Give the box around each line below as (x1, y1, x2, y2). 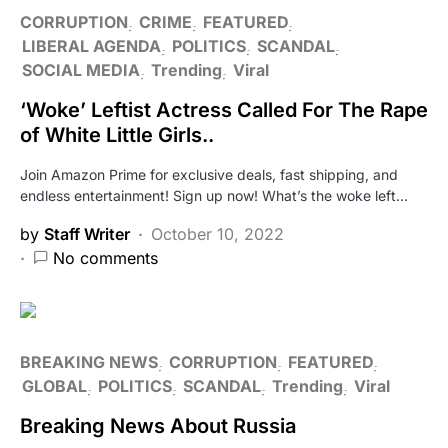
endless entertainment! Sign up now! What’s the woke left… (20, 186, 408, 204)
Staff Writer (44, 223, 130, 244)
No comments (53, 247, 158, 268)
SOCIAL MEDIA (22, 59, 140, 80)
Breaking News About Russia (20, 413, 296, 438)
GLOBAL (22, 375, 87, 396)
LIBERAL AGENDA (22, 35, 161, 56)
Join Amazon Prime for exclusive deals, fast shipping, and (20, 165, 398, 183)
